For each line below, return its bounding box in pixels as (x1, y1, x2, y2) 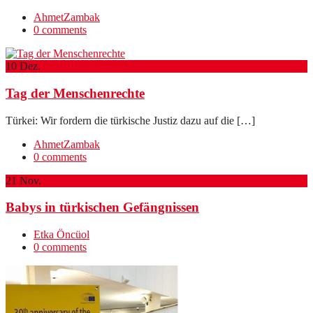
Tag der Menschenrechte (6, 86, 145, 101)
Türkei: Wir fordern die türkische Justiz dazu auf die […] (6, 114, 255, 126)
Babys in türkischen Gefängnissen (6, 200, 199, 215)
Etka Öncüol (34, 228, 89, 241)
